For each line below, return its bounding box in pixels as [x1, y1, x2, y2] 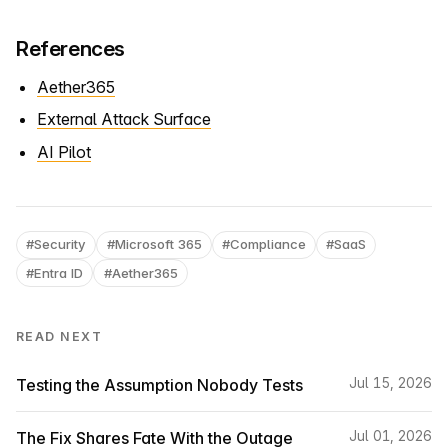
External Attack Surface [36, 109, 211, 130]
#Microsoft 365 [106, 236, 202, 253]
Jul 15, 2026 [349, 374, 432, 391]
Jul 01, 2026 [349, 427, 432, 444]
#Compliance [221, 236, 306, 253]
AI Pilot [36, 141, 91, 162]
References [16, 35, 125, 61]
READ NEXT [16, 329, 103, 345]
